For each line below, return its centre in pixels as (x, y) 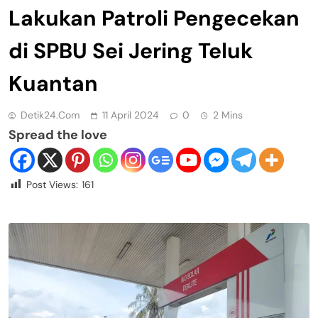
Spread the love (58, 135)
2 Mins (228, 115)
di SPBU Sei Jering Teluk (131, 51)
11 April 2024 (131, 115)
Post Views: (52, 185)
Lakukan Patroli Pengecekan (154, 18)
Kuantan (53, 84)
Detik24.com (50, 115)
